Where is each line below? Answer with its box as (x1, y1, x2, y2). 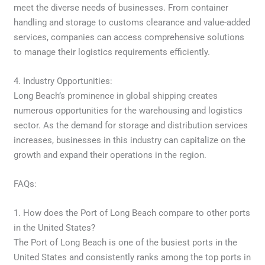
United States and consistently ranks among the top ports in (14, 251, 251, 263)
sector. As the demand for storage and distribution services (14, 119, 248, 131)
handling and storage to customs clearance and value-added (14, 17, 251, 28)
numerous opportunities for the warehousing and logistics (14, 105, 243, 116)
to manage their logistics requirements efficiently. (14, 46, 211, 57)
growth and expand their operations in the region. (14, 149, 207, 160)
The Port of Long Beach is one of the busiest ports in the (14, 237, 238, 248)
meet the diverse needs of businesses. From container (14, 2, 229, 13)
